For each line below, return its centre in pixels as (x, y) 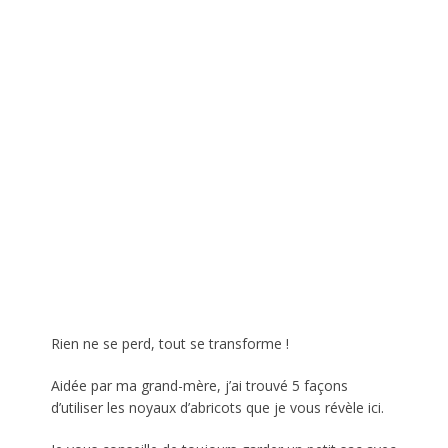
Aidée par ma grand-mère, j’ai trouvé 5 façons (200, 385)
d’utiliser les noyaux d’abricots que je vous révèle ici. (218, 407)
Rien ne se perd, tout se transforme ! (170, 343)
